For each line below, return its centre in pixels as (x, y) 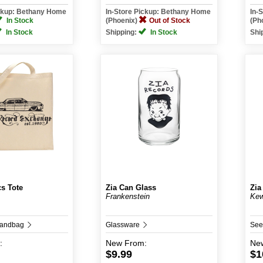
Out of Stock (170, 21)
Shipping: (122, 32)
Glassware (124, 225)
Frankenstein (128, 196)
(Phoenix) (122, 21)
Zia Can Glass (131, 188)
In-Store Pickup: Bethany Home (158, 12)
